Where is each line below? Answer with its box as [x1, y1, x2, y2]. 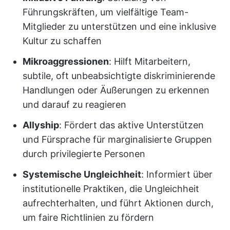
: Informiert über [141, 169, 213, 180]
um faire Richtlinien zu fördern [23, 212, 154, 223]
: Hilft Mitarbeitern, [109, 56, 190, 67]
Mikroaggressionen [23, 56, 109, 67]
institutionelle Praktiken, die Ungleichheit [23, 183, 199, 194]
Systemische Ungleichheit [23, 169, 141, 180]
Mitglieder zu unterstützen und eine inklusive [23, 21, 216, 32]
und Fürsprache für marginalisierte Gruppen [23, 134, 212, 145]
